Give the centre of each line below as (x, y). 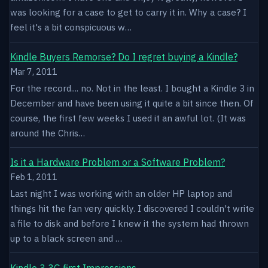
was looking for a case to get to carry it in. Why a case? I (128, 12)
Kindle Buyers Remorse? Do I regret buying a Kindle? (124, 57)
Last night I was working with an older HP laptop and (121, 194)
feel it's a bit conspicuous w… (71, 27)
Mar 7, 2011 (34, 71)
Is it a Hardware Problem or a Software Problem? (118, 162)
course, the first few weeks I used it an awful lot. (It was (128, 118)
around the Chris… (48, 133)
